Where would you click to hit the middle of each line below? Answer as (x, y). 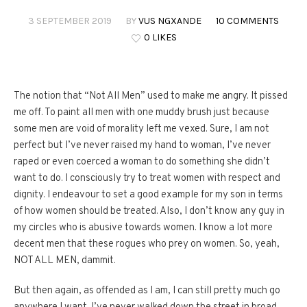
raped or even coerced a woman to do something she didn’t (142, 162)
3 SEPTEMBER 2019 (70, 21)
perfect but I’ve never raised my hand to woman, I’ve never (142, 146)
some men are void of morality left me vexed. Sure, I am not (142, 130)
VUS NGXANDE (170, 21)
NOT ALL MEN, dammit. (65, 261)
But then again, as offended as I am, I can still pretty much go (147, 291)
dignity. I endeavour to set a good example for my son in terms (148, 195)
